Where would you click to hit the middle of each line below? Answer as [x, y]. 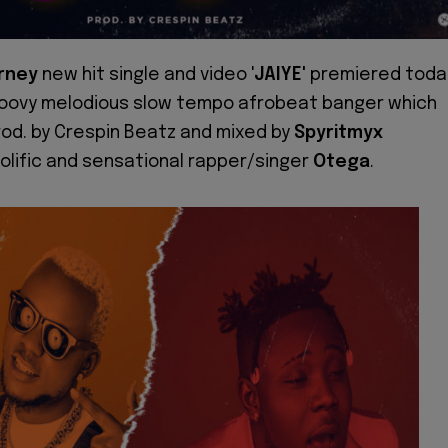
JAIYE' [280, 74]
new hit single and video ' [146, 74]
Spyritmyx [338, 132]
